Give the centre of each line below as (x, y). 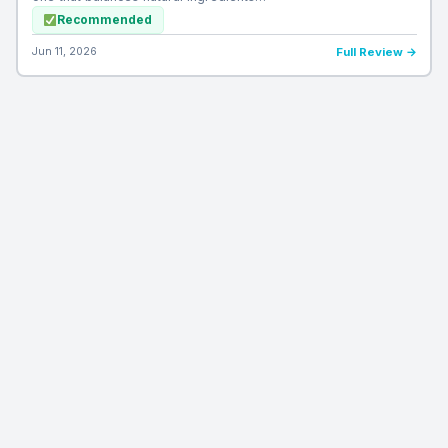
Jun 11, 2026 (64, 52)
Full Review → (376, 52)
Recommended (104, 20)
